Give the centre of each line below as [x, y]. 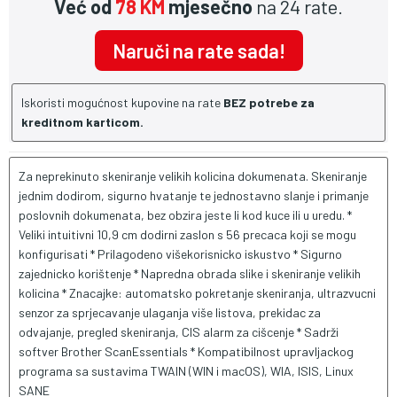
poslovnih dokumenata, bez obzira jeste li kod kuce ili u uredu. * [185, 215]
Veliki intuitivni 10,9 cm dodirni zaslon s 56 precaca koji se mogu [187, 234]
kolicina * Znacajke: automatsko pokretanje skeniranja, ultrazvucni [197, 293]
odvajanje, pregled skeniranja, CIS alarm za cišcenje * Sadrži [179, 332]
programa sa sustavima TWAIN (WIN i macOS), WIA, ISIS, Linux [186, 371]
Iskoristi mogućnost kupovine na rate [122, 102]
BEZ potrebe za [269, 102]
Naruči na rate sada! [198, 51]
